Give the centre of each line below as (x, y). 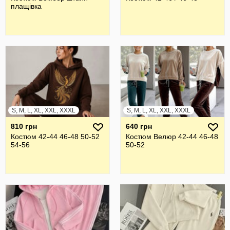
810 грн (24, 126)
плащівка (26, 6)
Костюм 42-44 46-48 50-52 (55, 137)
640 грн (139, 126)
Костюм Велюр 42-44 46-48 (172, 137)
